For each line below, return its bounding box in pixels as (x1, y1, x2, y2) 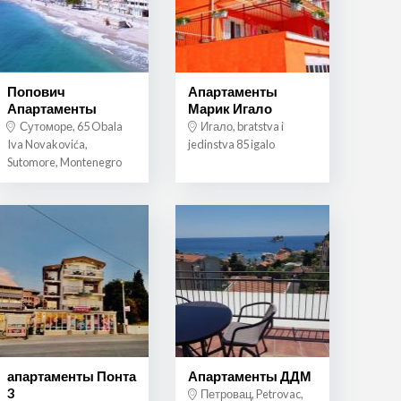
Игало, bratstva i (198, 119, 284, 134)
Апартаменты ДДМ (187, 367, 311, 384)
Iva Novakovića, (6, 137, 88, 152)
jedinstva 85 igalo (187, 137, 275, 152)
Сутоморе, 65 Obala (17, 119, 123, 134)
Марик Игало (187, 100, 272, 117)
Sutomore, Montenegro (6, 155, 122, 170)
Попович (6, 83, 65, 100)
